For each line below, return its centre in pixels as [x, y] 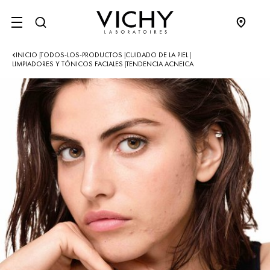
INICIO [27, 55]
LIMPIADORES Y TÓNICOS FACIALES [68, 64]
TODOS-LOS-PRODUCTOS [82, 55]
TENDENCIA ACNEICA [160, 64]
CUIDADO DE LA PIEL [158, 55]
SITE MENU [46, 28]
